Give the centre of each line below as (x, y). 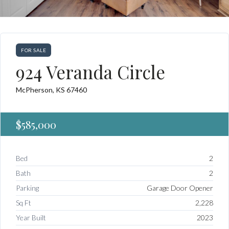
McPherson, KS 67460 (51, 90)
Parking (27, 188)
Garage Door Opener (180, 188)
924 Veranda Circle (90, 72)
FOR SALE (33, 50)
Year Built (31, 217)
